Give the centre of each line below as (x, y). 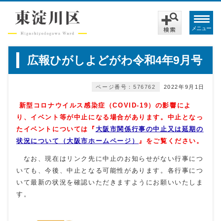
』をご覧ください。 (171, 141)
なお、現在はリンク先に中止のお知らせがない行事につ (110, 159)
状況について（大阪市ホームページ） (78, 141)
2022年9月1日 (184, 87)
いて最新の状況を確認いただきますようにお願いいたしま (110, 182)
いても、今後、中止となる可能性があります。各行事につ (110, 170)
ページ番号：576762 (126, 87)
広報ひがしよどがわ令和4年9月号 (115, 60)
